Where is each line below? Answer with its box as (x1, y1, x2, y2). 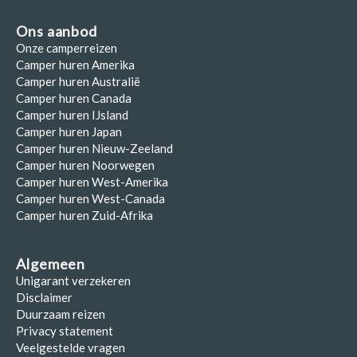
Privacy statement (16, 323, 113, 338)
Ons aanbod (16, 22, 97, 40)
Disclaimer (16, 289, 73, 304)
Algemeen (16, 254, 86, 273)
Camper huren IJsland (16, 107, 128, 122)
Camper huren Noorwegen (16, 157, 155, 172)
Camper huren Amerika (16, 57, 135, 72)
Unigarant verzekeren (16, 273, 131, 288)
